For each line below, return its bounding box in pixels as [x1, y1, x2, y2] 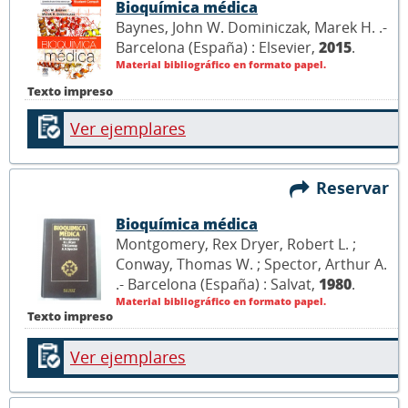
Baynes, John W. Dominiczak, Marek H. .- [116, 16, 387, 37]
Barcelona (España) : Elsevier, [116, 36, 319, 57]
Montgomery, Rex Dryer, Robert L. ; [116, 234, 356, 254]
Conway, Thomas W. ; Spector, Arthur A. [116, 254, 387, 274]
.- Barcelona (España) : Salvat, [116, 274, 319, 294]
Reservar [316, 176, 398, 199]
